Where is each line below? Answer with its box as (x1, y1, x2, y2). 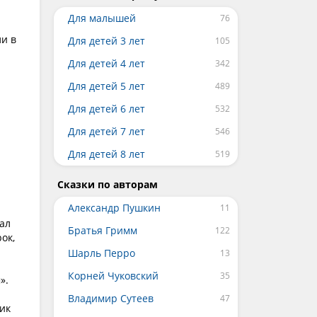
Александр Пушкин (68, 201, 161, 214)
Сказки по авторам (57, 178, 158, 191)
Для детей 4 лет (68, 57, 145, 70)
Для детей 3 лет (68, 34, 145, 47)
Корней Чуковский (68, 269, 158, 282)
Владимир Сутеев (68, 292, 154, 305)
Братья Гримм (68, 224, 137, 237)
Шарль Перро (68, 246, 135, 260)
